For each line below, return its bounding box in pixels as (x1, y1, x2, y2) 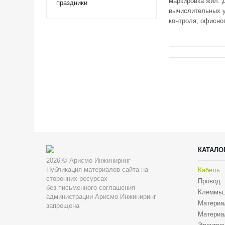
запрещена (46, 202, 79, 209)
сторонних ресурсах (46, 175, 107, 182)
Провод (198, 177, 220, 185)
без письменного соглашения (46, 184, 135, 191)
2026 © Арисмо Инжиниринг (46, 157, 131, 164)
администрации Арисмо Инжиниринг (46, 193, 156, 200)
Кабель (198, 166, 220, 174)
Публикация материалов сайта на (46, 166, 148, 173)
